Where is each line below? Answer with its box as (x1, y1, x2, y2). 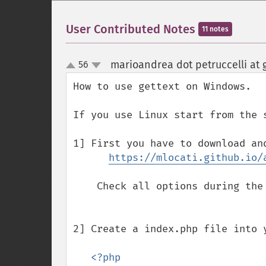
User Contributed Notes (66, 22, 198, 36)
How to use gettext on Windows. (73, 80, 251, 93)
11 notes (202, 25, 229, 33)
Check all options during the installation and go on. (73, 180, 97, 192)
